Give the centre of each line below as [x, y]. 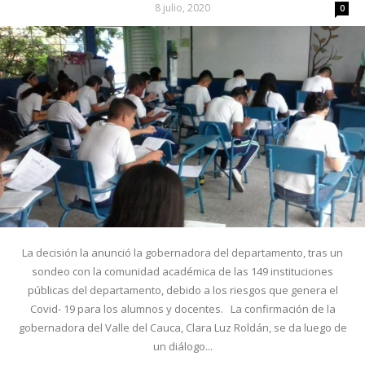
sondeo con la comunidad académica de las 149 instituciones [182, 272]
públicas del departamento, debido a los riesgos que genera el [182, 290]
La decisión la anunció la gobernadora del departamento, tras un [182, 253]
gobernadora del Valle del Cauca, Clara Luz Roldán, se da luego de [182, 328]
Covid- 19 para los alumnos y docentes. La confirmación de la [182, 309]
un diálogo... [182, 347]
